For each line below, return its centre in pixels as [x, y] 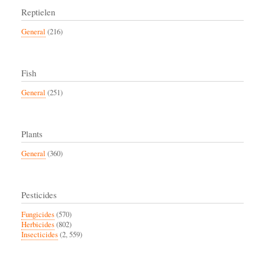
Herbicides [38, 224]
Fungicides [38, 214]
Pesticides [39, 194]
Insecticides [40, 234]
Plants [32, 133]
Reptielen [38, 12]
